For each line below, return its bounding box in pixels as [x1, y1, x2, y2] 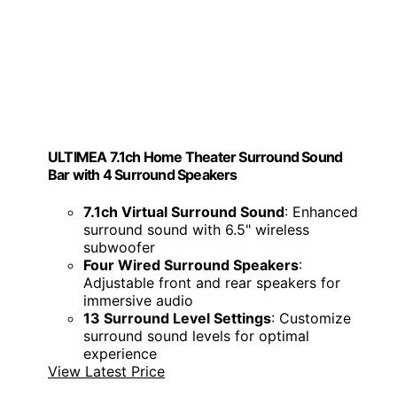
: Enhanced [284, 202, 358, 221]
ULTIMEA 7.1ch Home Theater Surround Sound [48, 148, 343, 167]
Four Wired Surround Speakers [83, 255, 299, 274]
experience [83, 344, 157, 362]
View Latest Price [48, 362, 165, 380]
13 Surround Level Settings [83, 308, 271, 327]
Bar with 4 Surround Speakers [48, 166, 237, 184]
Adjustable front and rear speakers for [83, 273, 340, 292]
